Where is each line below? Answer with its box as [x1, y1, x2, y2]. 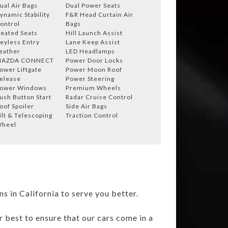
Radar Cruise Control [66, 93, 133, 101]
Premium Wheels [66, 83, 121, 92]
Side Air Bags [66, 102, 107, 110]
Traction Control [66, 111, 118, 119]
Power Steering [66, 74, 115, 82]
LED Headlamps [66, 47, 115, 55]
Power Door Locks [66, 56, 123, 64]
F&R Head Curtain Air [66, 10, 133, 18]
